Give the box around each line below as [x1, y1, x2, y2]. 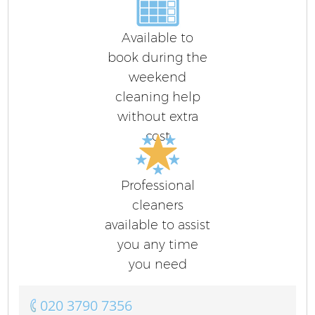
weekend [129, 69, 186, 85]
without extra [117, 108, 198, 124]
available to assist [105, 217, 210, 233]
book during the [108, 49, 207, 65]
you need [128, 256, 187, 272]
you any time [117, 236, 198, 252]
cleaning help [115, 89, 200, 105]
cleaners [131, 197, 184, 213]
